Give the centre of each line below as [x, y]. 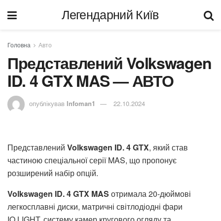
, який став [168, 147]
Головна [19, 45]
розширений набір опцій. [53, 173]
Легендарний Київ [110, 15]
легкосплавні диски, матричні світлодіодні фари [95, 206]
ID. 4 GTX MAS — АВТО [91, 80]
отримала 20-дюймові [150, 193]
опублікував [47, 103]
